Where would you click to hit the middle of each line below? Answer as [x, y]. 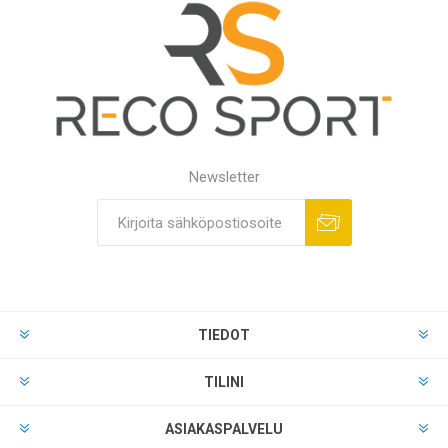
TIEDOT [224, 335]
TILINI [224, 382]
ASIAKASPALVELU [224, 429]
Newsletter [224, 177]
